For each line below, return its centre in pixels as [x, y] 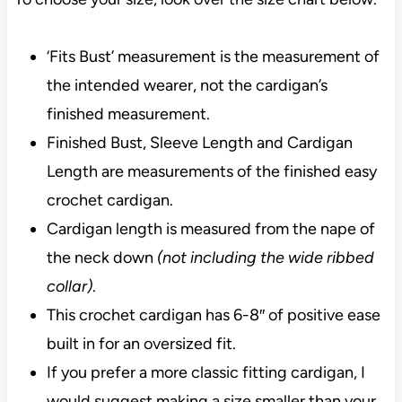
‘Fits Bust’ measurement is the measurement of [213, 56]
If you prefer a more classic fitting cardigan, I [205, 372]
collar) [69, 286]
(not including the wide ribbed [265, 257]
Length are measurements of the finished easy [211, 171]
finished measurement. [128, 114]
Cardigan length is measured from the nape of [210, 228]
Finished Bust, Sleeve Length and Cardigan [199, 142]
